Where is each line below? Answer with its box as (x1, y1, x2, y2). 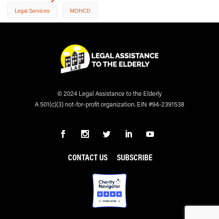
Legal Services (15, 7, 50, 14)
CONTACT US (68, 151, 108, 163)
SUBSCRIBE (117, 151, 153, 163)
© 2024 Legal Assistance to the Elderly (57, 89, 162, 98)
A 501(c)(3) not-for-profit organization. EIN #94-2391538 (35, 100, 184, 109)
